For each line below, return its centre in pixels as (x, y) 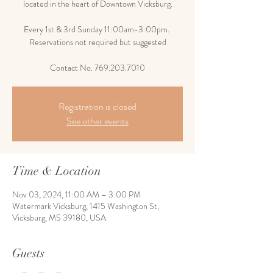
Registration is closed (97, 106)
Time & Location (57, 171)
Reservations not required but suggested (97, 42)
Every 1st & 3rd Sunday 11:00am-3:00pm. (97, 29)
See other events (97, 121)
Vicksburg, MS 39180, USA (59, 218)
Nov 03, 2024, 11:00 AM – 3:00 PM (76, 194)
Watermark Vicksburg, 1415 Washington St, (86, 206)
